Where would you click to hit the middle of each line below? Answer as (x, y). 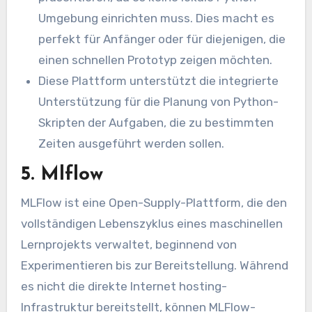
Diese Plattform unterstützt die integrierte (159, 80)
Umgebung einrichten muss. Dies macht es (157, 18)
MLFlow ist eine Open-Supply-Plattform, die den (154, 202)
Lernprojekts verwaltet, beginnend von (128, 244)
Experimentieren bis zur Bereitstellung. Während (154, 265)
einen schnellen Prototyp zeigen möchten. (156, 60)
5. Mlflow (62, 175)
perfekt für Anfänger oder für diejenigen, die (162, 39)
